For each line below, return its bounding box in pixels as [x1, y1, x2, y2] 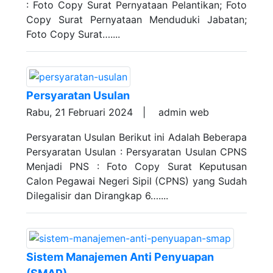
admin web [155, 106, 209, 118]
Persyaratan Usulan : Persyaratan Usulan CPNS [26, 146, 247, 158]
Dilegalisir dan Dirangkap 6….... [26, 190, 168, 202]
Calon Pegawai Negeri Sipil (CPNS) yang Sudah [26, 175, 247, 187]
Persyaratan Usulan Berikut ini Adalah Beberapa [26, 131, 247, 143]
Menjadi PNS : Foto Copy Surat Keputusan [26, 160, 247, 172]
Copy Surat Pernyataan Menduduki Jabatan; [26, 13, 247, 26]
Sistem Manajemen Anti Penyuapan [26, 250, 214, 263]
